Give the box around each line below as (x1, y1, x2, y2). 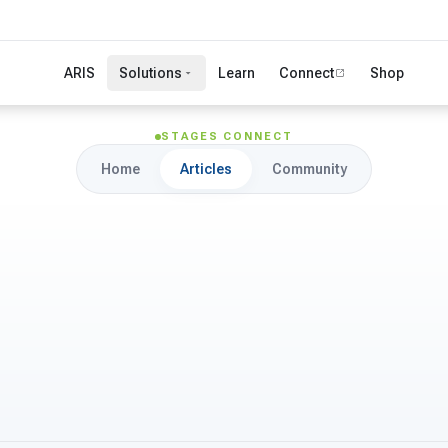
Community (272, 161, 347, 177)
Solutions (119, 65, 183, 81)
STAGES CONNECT (160, 130, 294, 143)
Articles (180, 161, 232, 177)
